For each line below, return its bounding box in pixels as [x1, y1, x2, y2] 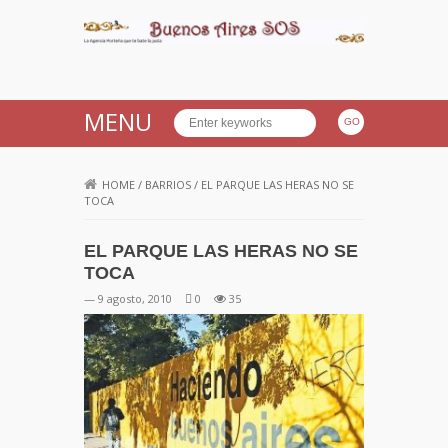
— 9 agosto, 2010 [84, 291, 172, 307]
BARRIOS [145, 177, 191, 193]
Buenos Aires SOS [84, 43, 367, 80]
